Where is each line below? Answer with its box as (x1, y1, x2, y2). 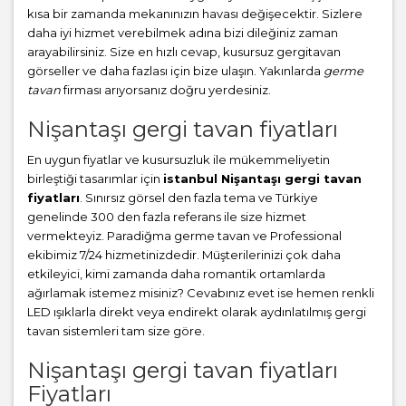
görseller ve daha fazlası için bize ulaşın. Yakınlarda (27, 63, 324, 79)
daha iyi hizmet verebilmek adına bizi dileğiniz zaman (27, 25, 338, 41)
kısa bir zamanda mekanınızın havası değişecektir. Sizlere (27, 6, 362, 22)
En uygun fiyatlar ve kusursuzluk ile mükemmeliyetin (27, 152, 330, 168)
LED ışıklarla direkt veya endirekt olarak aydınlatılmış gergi (27, 304, 366, 320)
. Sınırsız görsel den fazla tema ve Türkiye (80, 190, 318, 206)
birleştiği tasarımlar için (27, 171, 163, 187)
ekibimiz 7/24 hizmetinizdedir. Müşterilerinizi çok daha (27, 247, 341, 263)
